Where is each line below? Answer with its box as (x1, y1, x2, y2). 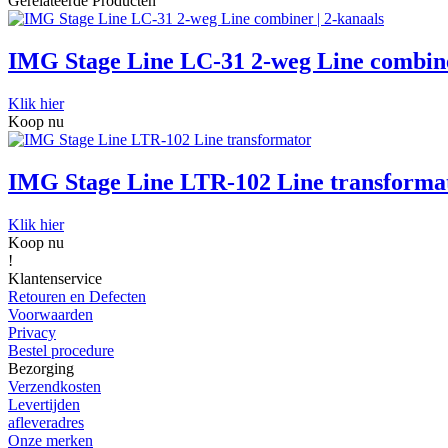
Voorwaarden (8, 306, 93, 324)
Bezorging (8, 360, 74, 378)
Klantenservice (8, 270, 102, 288)
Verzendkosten (8, 378, 101, 396)
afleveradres (8, 414, 84, 432)
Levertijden (8, 396, 80, 414)
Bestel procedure (8, 342, 114, 360)
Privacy (8, 324, 56, 342)
